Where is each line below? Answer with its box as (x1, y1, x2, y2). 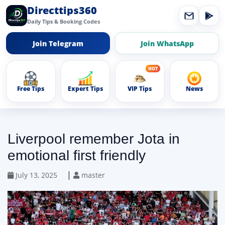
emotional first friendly (8, 148, 146, 163)
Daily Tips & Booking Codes (27, 18, 100, 25)
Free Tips (17, 84, 45, 93)
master (79, 170, 105, 180)
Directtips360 (27, 4, 97, 17)
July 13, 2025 (14, 170, 57, 180)
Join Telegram (33, 38, 83, 48)
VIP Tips (128, 84, 152, 93)
